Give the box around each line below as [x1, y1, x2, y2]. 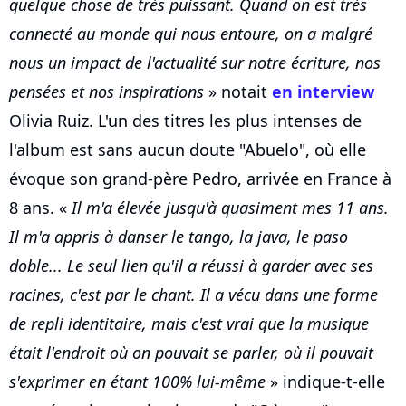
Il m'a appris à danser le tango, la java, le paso [9, 226, 348, 248]
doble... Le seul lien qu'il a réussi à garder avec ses [9, 255, 373, 277]
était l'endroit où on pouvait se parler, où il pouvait [9, 342, 373, 364]
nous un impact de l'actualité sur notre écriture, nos [9, 52, 381, 74]
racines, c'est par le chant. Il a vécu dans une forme [9, 284, 378, 306]
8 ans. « [9, 197, 72, 219]
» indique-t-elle [266, 371, 385, 393]
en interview [272, 81, 374, 103]
